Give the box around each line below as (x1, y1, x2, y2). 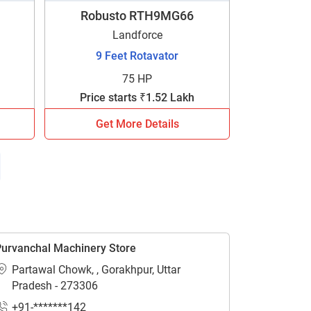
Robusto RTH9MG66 (81, 8, 194, 23)
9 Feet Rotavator (96, 49, 179, 62)
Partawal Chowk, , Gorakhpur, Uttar (11, 263, 180, 276)
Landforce (112, 28, 162, 42)
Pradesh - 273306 (11, 279, 98, 292)
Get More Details (95, 117, 179, 131)
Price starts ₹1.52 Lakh (80, 91, 195, 104)
